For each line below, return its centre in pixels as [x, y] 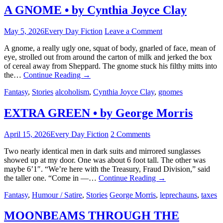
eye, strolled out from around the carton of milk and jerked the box [108, 57]
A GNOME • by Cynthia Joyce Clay [95, 10]
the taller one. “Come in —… [51, 178]
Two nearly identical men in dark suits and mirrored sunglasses [102, 151]
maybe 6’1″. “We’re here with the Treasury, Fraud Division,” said [107, 169]
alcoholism [72, 92]
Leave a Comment [133, 31]
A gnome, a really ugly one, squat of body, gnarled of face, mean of [110, 48]
